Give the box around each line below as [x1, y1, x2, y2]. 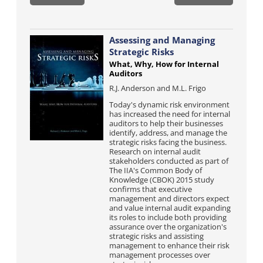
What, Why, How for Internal [109, 59, 219, 69]
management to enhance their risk [109, 240, 230, 251]
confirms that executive [109, 184, 192, 194]
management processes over [109, 249, 210, 260]
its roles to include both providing [109, 212, 227, 222]
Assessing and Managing [109, 34, 215, 46]
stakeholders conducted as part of [109, 156, 228, 166]
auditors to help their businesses [109, 118, 223, 129]
